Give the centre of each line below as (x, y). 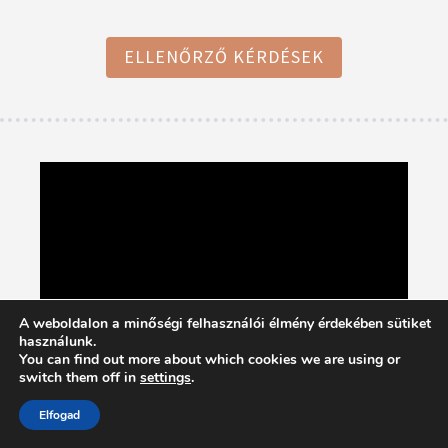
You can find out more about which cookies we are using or (209, 359)
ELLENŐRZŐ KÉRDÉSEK (224, 57)
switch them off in (79, 377)
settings (165, 377)
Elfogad (59, 415)
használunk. (57, 341)
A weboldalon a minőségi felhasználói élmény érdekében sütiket (225, 323)
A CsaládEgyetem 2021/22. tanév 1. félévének (222, 425)
